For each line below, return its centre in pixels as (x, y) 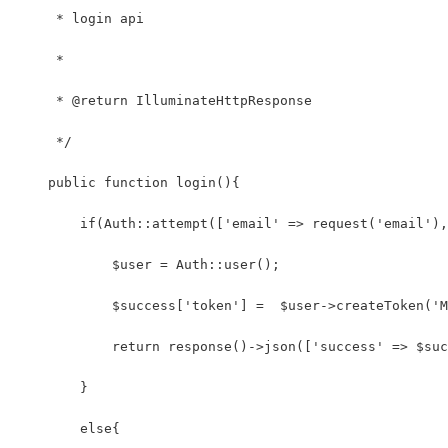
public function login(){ (128, 182)
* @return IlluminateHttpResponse (164, 100)
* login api (80, 18)
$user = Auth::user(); (148, 264)
